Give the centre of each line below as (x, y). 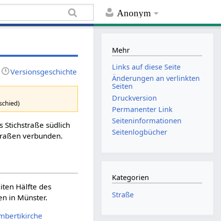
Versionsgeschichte (44, 71)
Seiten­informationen (147, 120)
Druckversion (135, 98)
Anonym (134, 13)
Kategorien (131, 178)
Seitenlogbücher (140, 132)
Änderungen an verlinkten (156, 78)
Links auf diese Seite (147, 67)
